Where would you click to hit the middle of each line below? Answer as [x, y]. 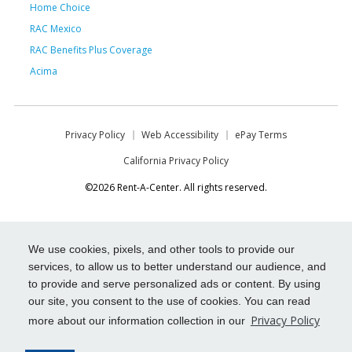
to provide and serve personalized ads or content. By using [174, 284]
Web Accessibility [180, 134]
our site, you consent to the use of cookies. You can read [169, 301]
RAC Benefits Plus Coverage [91, 50]
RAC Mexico [56, 29]
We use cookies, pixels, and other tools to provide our [161, 249]
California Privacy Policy [176, 160]
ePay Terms [261, 134]
